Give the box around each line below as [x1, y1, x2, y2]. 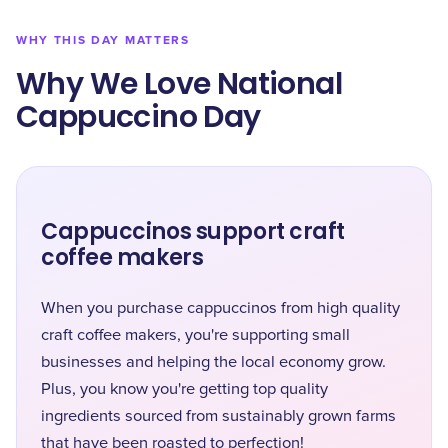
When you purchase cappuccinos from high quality [41, 300, 400, 316]
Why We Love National [16, 63, 342, 105]
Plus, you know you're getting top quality [41, 381, 328, 397]
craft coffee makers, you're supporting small [41, 327, 350, 343]
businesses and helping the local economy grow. [41, 354, 386, 370]
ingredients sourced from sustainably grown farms [41, 408, 396, 424]
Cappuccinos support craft [41, 216, 345, 247]
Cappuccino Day [16, 96, 261, 138]
